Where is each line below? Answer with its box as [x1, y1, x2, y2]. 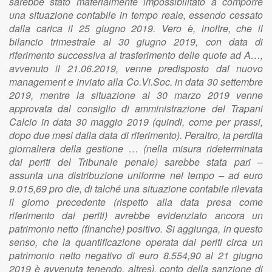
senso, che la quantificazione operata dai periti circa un [9, 235, 263, 249]
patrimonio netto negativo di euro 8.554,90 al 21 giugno [9, 248, 263, 262]
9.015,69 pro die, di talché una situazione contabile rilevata [9, 182, 263, 195]
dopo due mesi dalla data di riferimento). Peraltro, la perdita [9, 128, 263, 142]
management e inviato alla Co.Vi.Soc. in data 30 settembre [9, 75, 263, 89]
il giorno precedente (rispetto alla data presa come [9, 195, 263, 209]
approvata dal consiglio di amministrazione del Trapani [9, 101, 263, 115]
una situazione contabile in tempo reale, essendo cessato [9, 8, 263, 22]
